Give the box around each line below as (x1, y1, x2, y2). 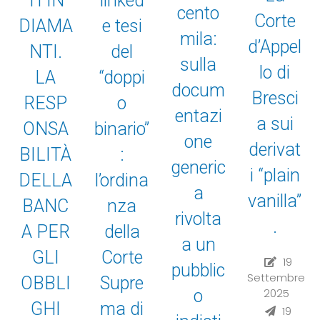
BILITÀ (19, 144, 71, 166)
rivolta (175, 208, 221, 229)
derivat (249, 139, 301, 160)
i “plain (249, 164, 300, 186)
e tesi (101, 15, 142, 36)
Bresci (251, 87, 299, 109)
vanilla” (248, 190, 301, 211)
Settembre (247, 269, 305, 285)
